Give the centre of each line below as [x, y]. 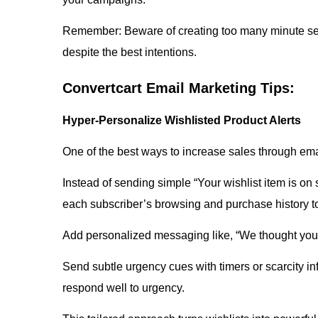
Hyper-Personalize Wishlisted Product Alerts [182, 120]
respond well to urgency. [124, 288]
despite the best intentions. [131, 52]
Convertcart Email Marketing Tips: [179, 88]
